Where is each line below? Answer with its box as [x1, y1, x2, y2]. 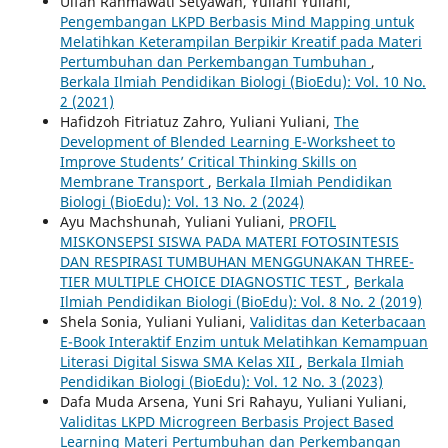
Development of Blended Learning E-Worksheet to [59, 132, 395, 152]
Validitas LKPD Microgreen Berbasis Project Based [59, 412, 394, 432]
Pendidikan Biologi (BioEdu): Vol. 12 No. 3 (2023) [59, 372, 383, 392]
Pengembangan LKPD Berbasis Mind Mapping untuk [59, 12, 414, 32]
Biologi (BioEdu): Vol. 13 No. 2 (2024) [59, 192, 304, 212]
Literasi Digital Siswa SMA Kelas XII [59, 352, 299, 372]
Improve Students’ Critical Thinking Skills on [59, 152, 357, 172]
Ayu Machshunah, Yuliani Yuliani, [59, 212, 289, 232]
